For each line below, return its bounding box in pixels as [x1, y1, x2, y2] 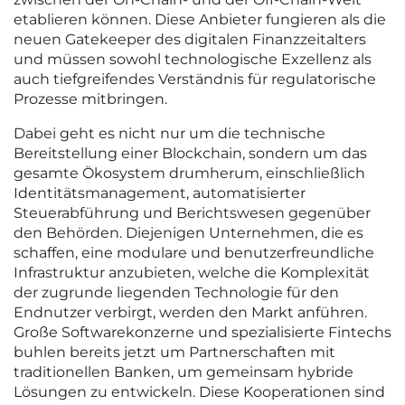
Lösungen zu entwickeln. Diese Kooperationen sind [14, 383, 385, 401]
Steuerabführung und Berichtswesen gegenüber [14, 204, 371, 222]
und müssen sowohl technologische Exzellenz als [14, 51, 372, 69]
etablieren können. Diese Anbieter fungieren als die [14, 11, 386, 29]
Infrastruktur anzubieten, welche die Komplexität [14, 264, 370, 282]
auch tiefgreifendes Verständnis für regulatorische [14, 71, 376, 89]
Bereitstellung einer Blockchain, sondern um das [14, 145, 367, 163]
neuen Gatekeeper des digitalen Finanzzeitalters [14, 31, 366, 49]
